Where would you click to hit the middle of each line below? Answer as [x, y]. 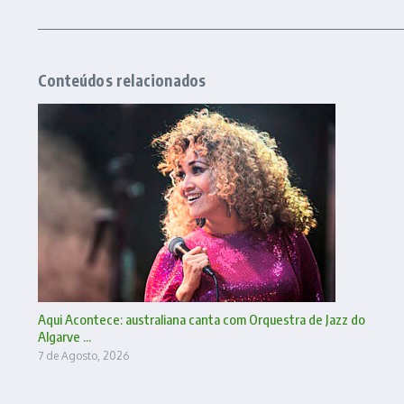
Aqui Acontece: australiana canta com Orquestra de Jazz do [202, 319]
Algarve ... [64, 336]
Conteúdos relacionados [122, 80]
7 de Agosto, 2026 [83, 355]
